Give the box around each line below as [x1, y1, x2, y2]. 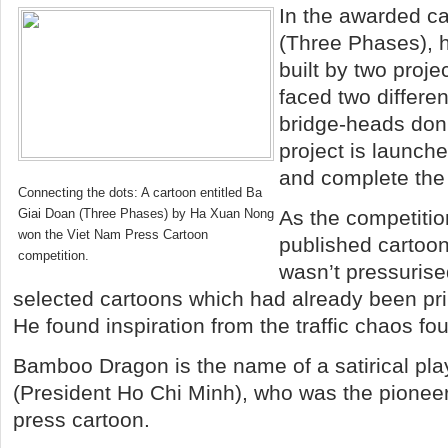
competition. [18, 248, 89, 263]
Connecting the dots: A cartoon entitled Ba [18, 185, 262, 200]
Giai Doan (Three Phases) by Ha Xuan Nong [18, 206, 274, 221]
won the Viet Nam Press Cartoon [18, 227, 208, 242]
